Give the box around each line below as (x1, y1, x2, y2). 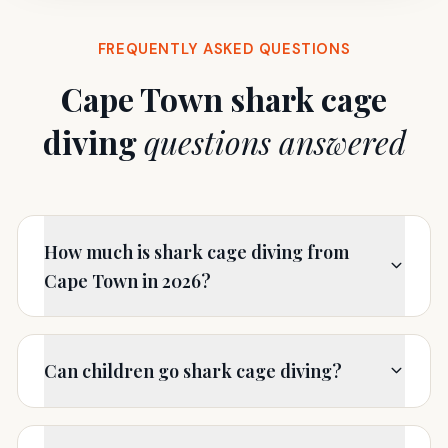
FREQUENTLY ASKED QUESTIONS (97, 38, 351, 59)
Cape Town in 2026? (43, 267, 211, 293)
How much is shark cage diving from (43, 238, 349, 264)
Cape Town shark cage (61, 77, 387, 120)
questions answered (143, 120, 406, 163)
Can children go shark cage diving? (43, 358, 342, 384)
